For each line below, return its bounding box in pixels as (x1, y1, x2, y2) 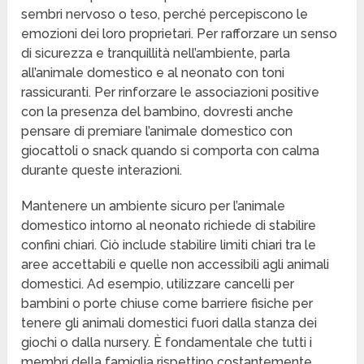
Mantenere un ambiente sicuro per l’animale (21, 198, 286, 214)
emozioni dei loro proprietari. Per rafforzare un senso (21, 26, 338, 42)
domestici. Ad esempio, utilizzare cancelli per (21, 276, 295, 292)
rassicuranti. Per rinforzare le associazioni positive (21, 84, 320, 101)
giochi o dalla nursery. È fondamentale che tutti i (21, 335, 313, 351)
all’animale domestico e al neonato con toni (21, 65, 285, 81)
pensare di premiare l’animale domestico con (21, 123, 293, 140)
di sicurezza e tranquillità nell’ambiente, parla (21, 45, 291, 62)
